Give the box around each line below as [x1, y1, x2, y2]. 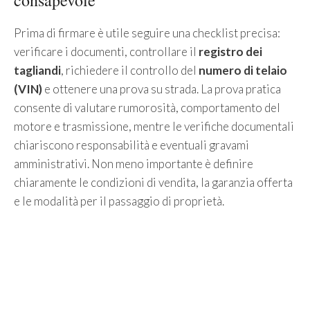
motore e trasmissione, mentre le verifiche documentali [14, 118, 294, 134]
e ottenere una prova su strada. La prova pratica [42, 81, 281, 96]
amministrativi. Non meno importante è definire [14, 156, 253, 171]
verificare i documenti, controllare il [14, 44, 199, 59]
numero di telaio [199, 62, 287, 77]
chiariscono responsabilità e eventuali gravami [14, 137, 249, 152]
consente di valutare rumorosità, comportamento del [14, 100, 280, 115]
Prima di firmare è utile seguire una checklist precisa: [14, 25, 280, 40]
